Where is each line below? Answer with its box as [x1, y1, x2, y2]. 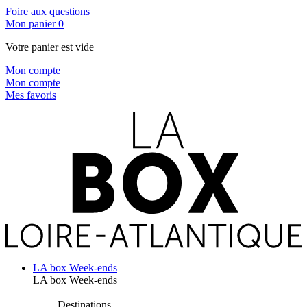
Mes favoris [5, 89, 56, 101]
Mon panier [5, 18, 56, 29]
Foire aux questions [5, 5, 90, 17]
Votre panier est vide [5, 41, 94, 53]
